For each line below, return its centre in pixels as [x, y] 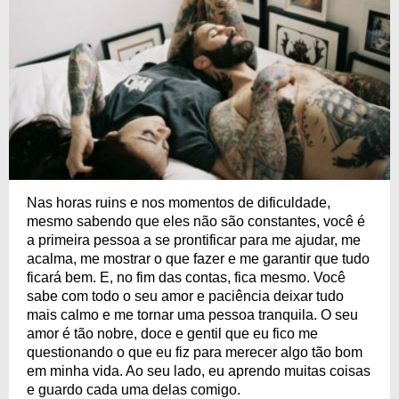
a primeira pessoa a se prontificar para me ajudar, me [194, 240]
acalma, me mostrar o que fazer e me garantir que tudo [198, 259]
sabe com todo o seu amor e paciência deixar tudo [185, 297]
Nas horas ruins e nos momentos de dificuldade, [179, 203]
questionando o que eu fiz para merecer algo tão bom [195, 353]
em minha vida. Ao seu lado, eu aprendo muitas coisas [199, 371]
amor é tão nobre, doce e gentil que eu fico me [172, 334]
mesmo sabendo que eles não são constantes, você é [196, 222]
